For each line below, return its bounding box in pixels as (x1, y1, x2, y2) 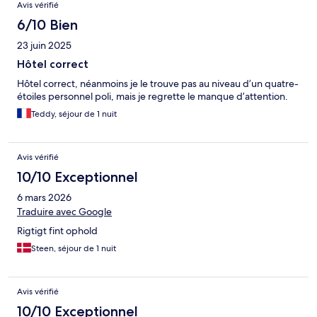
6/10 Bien (17, 16, 78, 33)
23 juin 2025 (17, 38, 71, 52)
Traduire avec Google (17, 204, 112, 218)
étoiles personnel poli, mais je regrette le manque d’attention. (17, 89, 288, 103)
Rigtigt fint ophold (17, 224, 98, 237)
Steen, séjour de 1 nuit (31, 242, 116, 254)
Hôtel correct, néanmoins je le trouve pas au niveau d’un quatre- (17, 76, 299, 90)
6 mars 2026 (17, 190, 71, 204)
